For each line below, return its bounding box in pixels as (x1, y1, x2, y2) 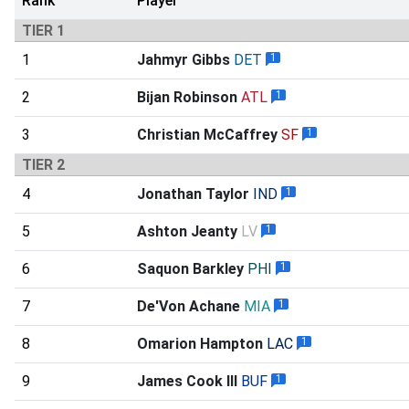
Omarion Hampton (137, 334, 263, 352)
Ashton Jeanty (137, 222, 237, 240)
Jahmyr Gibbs (137, 50, 230, 68)
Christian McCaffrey (137, 125, 278, 143)
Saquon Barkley (137, 259, 244, 278)
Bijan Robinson (137, 88, 237, 106)
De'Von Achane (137, 297, 240, 315)
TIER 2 (22, 155, 65, 173)
